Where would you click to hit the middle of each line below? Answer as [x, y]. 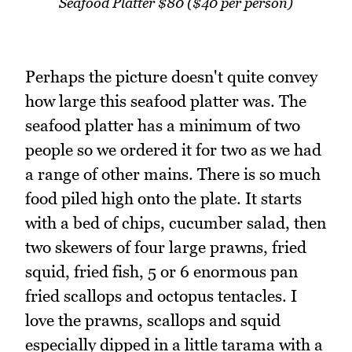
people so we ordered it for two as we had [173, 149]
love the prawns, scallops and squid [153, 320]
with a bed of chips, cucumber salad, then [176, 222]
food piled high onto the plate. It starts [163, 198]
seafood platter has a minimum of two [163, 125]
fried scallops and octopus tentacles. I [161, 295]
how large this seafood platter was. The [166, 101]
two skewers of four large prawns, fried [166, 247]
